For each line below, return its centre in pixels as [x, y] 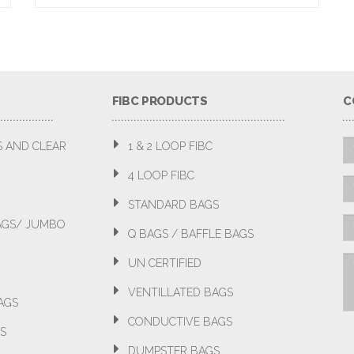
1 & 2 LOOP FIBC [170, 146]
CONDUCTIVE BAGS [180, 322]
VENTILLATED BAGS [180, 292]
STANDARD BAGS [173, 205]
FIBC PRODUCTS [160, 101]
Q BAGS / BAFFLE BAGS [190, 234]
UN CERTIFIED [164, 263]
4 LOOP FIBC [161, 175]
